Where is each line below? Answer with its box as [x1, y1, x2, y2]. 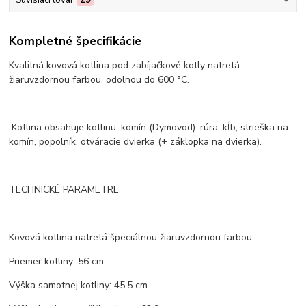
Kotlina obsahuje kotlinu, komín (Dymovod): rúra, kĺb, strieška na [9, 121, 289, 135]
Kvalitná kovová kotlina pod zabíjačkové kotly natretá [9, 59, 240, 72]
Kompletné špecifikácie [9, 32, 142, 49]
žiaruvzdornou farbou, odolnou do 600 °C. [9, 73, 190, 87]
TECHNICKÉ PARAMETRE [9, 183, 120, 197]
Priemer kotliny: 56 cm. [9, 255, 107, 268]
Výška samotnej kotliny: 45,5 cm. [9, 279, 150, 292]
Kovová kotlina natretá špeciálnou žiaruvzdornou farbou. [9, 231, 255, 245]
